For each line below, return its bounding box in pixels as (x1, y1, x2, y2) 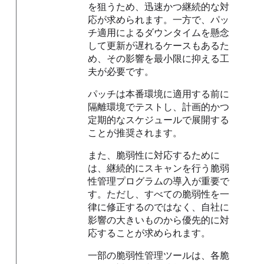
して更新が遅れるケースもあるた (88, 39, 230, 51)
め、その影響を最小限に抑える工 (88, 52, 230, 64)
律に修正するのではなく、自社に (88, 200, 230, 213)
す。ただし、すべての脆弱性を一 (88, 187, 230, 200)
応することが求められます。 (88, 226, 211, 239)
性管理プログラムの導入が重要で (88, 174, 230, 187)
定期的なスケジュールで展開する (88, 113, 230, 126)
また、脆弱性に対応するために (88, 148, 220, 161)
